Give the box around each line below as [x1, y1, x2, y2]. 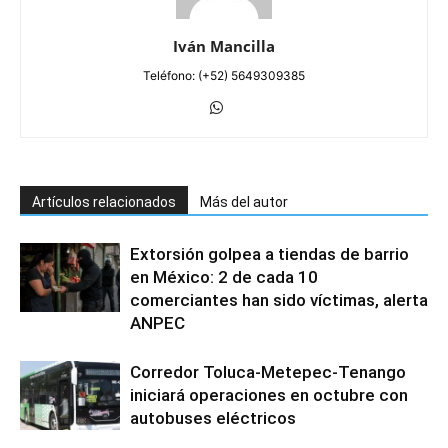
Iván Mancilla [173, 36, 275, 57]
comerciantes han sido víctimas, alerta [130, 290, 428, 311]
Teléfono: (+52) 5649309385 [143, 68, 305, 84]
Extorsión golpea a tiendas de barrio [130, 244, 409, 265]
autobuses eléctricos [130, 408, 296, 429]
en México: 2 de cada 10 [130, 267, 318, 288]
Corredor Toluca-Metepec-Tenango [130, 362, 406, 383]
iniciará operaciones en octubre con [130, 385, 408, 406]
